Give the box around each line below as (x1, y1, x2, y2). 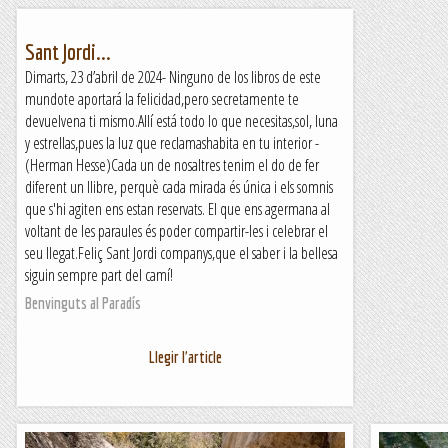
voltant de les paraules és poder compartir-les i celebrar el (25, 220, 328, 242)
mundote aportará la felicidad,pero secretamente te (25, 88, 299, 110)
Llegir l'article (148, 348, 222, 366)
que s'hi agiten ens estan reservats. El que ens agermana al (25, 198, 330, 220)
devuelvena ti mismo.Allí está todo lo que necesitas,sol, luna (25, 110, 338, 132)
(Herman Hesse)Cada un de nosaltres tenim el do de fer (25, 154, 319, 176)
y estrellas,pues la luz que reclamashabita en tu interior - (25, 132, 319, 154)
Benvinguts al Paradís (25, 294, 141, 312)
